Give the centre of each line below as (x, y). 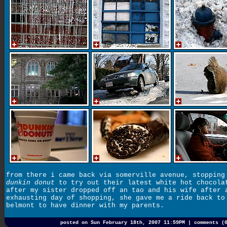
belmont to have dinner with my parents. (85, 205)
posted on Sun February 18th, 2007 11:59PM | (127, 223)
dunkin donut (30, 182)
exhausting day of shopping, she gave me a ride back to (116, 198)
